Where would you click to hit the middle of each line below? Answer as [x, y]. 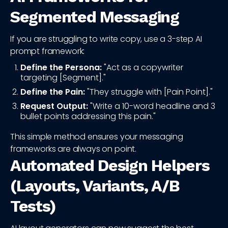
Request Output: [54, 106]
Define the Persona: [61, 68]
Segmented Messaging [95, 17]
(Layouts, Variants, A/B [95, 186]
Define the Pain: [53, 92]
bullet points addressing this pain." [88, 117]
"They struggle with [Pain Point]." [149, 92]
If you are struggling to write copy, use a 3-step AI [106, 39]
